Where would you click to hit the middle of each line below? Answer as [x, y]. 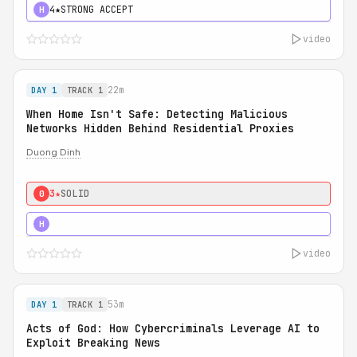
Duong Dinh [53, 152]
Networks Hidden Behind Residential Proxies [160, 128]
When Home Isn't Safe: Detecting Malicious [157, 114]
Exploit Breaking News [93, 343]
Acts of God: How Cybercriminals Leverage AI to [173, 328]
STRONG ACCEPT [97, 9]
